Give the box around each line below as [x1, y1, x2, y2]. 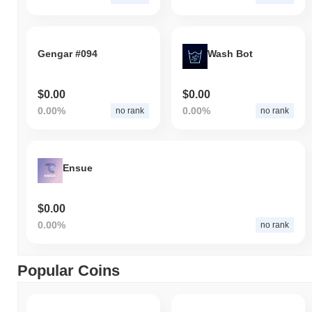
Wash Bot [207, 48, 253, 60]
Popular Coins [17, 261, 120, 279]
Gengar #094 [38, 48, 97, 60]
